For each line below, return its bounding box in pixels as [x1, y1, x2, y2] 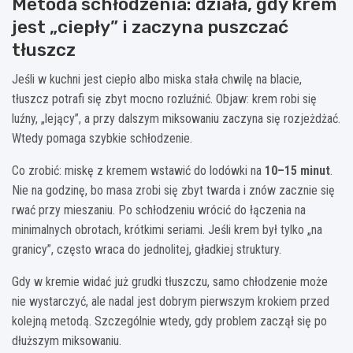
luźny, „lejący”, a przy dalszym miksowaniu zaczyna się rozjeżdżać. [12, 110, 340, 126]
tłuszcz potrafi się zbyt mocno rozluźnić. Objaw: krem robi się [12, 91, 317, 106]
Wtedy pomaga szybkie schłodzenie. [12, 130, 192, 146]
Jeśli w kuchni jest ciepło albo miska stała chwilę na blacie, [12, 71, 302, 87]
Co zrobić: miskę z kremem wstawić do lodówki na [12, 162, 265, 178]
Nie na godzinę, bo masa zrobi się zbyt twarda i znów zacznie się [12, 182, 335, 198]
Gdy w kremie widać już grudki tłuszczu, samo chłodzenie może [12, 273, 328, 289]
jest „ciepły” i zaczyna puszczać [12, 15, 288, 38]
